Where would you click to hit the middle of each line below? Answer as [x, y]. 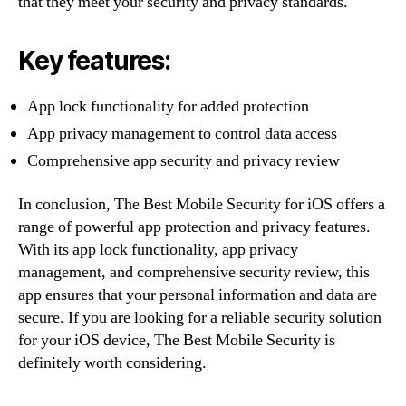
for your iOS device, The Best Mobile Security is [177, 340]
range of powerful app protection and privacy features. [194, 227]
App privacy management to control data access [182, 134]
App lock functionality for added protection [168, 106]
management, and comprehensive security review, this [194, 272]
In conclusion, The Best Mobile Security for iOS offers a [202, 204]
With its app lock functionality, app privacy [158, 249]
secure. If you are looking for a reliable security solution [200, 317]
